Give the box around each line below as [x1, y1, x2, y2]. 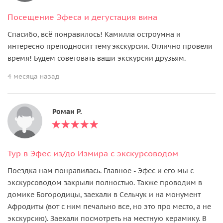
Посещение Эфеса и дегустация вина [7, 11, 157, 22]
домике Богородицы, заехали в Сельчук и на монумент [7, 190, 201, 199]
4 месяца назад [7, 72, 59, 81]
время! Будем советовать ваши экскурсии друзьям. [7, 53, 186, 63]
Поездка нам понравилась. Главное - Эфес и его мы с [7, 166, 194, 175]
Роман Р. [52, 107, 82, 116]
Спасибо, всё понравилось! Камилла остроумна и [7, 29, 181, 39]
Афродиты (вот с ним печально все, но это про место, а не [7, 202, 211, 211]
